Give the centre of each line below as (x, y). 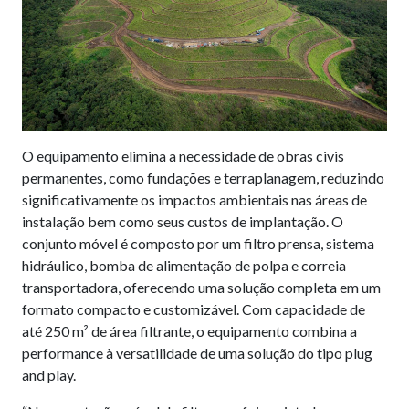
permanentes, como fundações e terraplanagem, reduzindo (203, 178)
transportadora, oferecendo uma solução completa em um (201, 288)
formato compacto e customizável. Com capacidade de (194, 309)
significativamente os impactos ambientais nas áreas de (194, 200)
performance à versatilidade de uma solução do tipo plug (197, 353)
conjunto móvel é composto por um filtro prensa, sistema (198, 244)
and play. (49, 375)
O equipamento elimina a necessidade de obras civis (183, 156)
